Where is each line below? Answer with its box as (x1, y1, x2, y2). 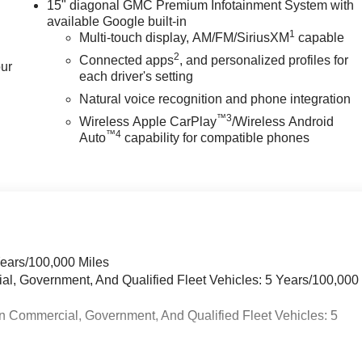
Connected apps (79, 53, 175, 68)
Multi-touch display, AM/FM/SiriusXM (79, 31, 290, 45)
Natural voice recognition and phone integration (79, 92, 351, 107)
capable (295, 31, 345, 45)
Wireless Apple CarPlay (79, 115, 217, 129)
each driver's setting (79, 69, 194, 84)
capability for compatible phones (121, 131, 310, 145)
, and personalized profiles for (179, 53, 349, 68)
